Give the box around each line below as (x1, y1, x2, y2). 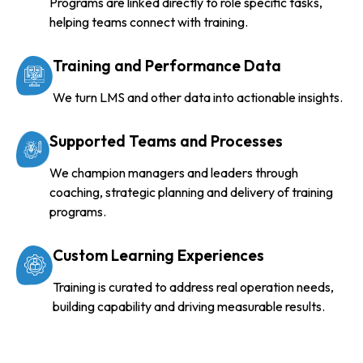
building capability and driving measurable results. (53, 297, 325, 314)
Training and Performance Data (53, 55, 281, 75)
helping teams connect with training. (49, 13, 248, 30)
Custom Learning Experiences (53, 245, 264, 265)
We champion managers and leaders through (49, 164, 298, 181)
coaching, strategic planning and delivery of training (49, 183, 333, 200)
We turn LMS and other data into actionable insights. (53, 88, 343, 105)
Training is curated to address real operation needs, (53, 278, 334, 295)
